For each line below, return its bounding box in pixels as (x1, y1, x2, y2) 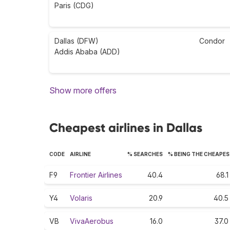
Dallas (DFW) (54, 36, 99, 46)
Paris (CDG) (54, 1, 94, 10)
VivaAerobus (70, 217, 113, 226)
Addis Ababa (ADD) (54, 47, 120, 56)
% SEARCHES (127, 151, 163, 158)
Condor (199, 36, 225, 46)
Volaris (70, 194, 92, 203)
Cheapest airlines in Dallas (49, 120, 202, 136)
